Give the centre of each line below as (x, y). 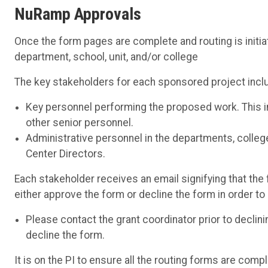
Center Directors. (66, 153)
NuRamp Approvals (78, 14)
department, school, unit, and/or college (106, 57)
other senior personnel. (80, 122)
